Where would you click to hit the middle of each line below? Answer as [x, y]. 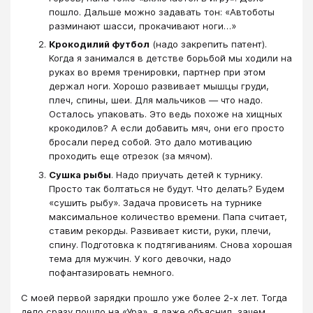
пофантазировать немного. [111, 272]
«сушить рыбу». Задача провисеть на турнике [155, 202]
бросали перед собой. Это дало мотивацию [151, 142]
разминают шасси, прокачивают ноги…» [143, 26]
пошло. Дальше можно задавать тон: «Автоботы [162, 12]
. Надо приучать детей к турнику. [187, 174]
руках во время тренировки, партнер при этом [157, 72]
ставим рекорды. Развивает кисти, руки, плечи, [160, 230]
